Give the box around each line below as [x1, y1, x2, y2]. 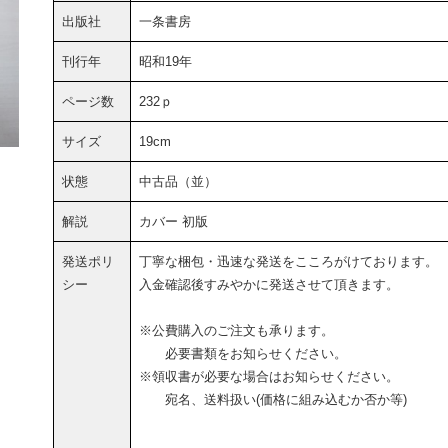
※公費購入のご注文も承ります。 [139, 322, 334, 338]
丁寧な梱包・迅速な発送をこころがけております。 [139, 253, 438, 269]
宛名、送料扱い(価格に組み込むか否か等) [139, 391, 407, 407]
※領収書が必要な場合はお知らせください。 [139, 368, 399, 384]
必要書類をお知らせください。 [139, 345, 347, 361]
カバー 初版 [139, 213, 208, 229]
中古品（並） [139, 173, 217, 189]
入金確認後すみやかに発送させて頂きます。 [139, 276, 399, 292]
